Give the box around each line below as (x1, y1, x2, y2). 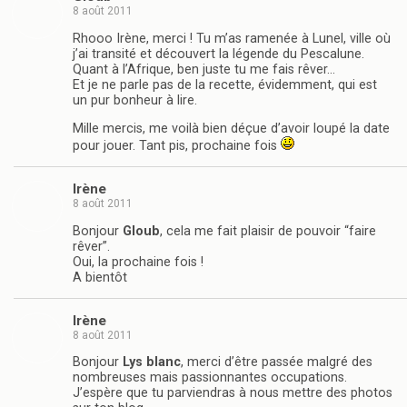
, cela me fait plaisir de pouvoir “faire (160, 223, 376, 239)
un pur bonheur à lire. (73, 92, 197, 108)
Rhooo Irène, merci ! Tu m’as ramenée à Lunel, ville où (73, 30, 391, 46)
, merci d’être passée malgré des (181, 354, 372, 371)
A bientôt (73, 269, 127, 285)
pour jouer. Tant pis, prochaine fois (73, 137, 281, 154)
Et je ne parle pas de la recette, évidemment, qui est (73, 76, 377, 93)
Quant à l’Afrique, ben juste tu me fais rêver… (73, 61, 335, 77)
